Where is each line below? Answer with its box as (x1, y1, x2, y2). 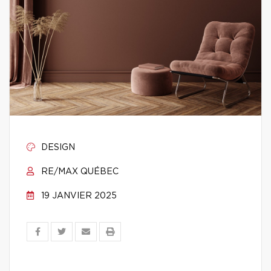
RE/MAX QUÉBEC (39, 168, 119, 176)
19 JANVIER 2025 (39, 192, 117, 200)
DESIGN (39, 143, 75, 152)
